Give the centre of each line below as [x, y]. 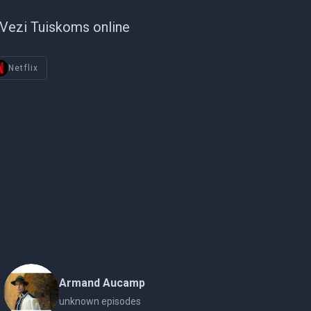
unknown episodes [100, 301]
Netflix [24, 68]
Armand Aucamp [102, 283]
